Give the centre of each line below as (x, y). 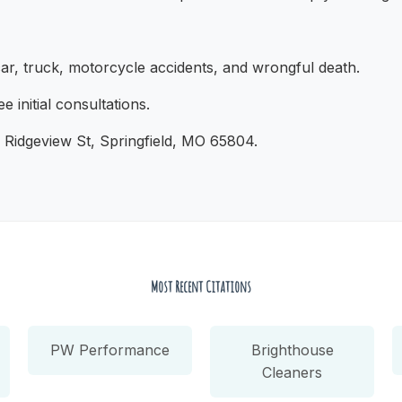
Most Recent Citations (201, 286)
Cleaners (293, 372)
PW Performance (109, 350)
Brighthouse (292, 350)
